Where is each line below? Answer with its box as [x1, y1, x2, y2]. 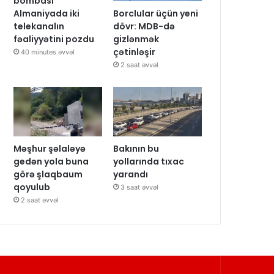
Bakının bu [113, 143, 160, 155]
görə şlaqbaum [13, 168, 83, 181]
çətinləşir [113, 45, 156, 58]
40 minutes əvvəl [21, 48, 75, 56]
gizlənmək [113, 32, 160, 45]
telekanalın [13, 20, 65, 32]
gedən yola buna [13, 155, 89, 168]
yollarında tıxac [113, 155, 185, 168]
